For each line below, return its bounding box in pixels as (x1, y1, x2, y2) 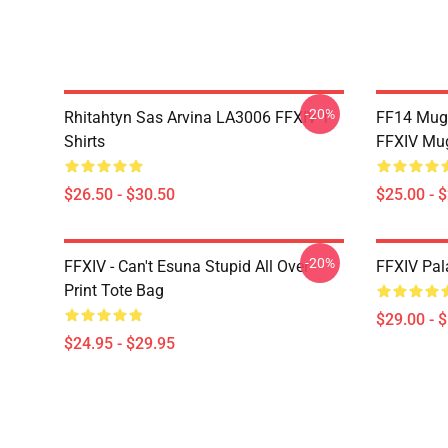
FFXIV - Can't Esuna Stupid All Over (64, 257, 309, 276)
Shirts (64, 132, 105, 151)
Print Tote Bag (64, 281, 164, 300)
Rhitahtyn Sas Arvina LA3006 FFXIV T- (64, 108, 333, 127)
